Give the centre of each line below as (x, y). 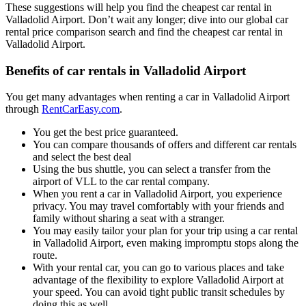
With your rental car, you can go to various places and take (158, 268)
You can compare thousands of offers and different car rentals (165, 145)
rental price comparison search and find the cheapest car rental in (144, 32)
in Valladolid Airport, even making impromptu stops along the (166, 243)
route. (45, 255)
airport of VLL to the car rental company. (121, 182)
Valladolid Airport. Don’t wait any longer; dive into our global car (147, 20)
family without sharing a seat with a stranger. (129, 219)
